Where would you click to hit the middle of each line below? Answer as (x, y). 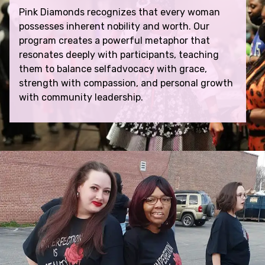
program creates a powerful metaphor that (114, 40)
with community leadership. (81, 97)
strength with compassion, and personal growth (126, 83)
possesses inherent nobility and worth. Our (114, 26)
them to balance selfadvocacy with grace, (113, 69)
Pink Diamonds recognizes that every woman (119, 12)
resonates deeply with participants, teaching (119, 54)
